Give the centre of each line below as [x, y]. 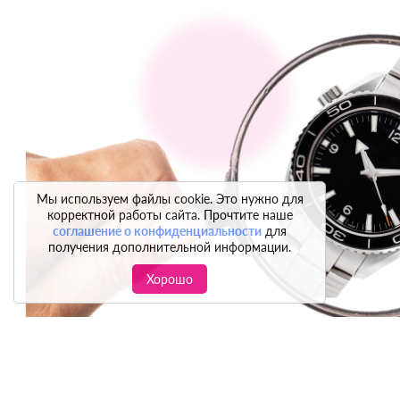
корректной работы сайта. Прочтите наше [170, 215]
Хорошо [170, 279]
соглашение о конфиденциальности [157, 231]
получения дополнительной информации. [170, 247]
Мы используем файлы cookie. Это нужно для [170, 199]
